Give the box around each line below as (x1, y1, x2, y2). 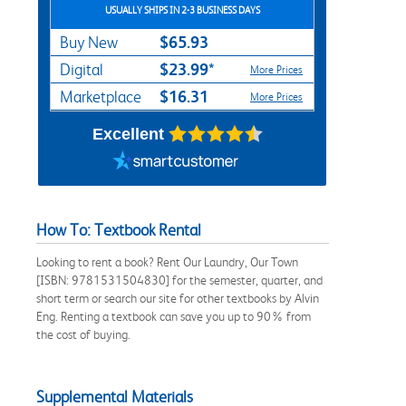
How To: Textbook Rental (36, 220, 201, 239)
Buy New (60, 33, 118, 52)
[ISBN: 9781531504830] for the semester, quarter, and (36, 272, 323, 287)
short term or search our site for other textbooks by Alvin (36, 290, 319, 305)
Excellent (92, 124, 164, 143)
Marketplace (60, 87, 141, 106)
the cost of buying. (36, 326, 130, 342)
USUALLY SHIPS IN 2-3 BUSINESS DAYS (104, 4, 260, 16)
